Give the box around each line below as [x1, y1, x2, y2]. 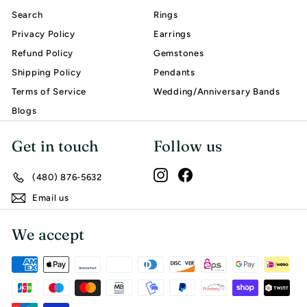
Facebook [192, 168, 236, 179]
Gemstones [153, 47, 204, 58]
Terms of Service [12, 86, 87, 97]
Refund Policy [12, 47, 74, 58]
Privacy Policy [12, 28, 75, 39]
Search [12, 9, 43, 20]
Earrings [153, 28, 191, 39]
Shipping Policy [12, 66, 82, 77]
